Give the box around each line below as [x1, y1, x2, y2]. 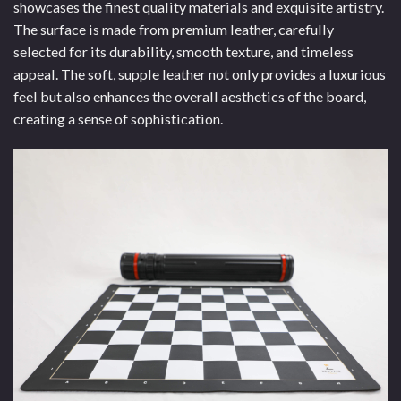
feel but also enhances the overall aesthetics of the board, [13, 88, 366, 106]
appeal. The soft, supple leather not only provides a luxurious [13, 65, 386, 83]
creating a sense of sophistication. [13, 110, 223, 128]
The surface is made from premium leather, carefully [13, 21, 334, 38]
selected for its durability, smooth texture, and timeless [13, 43, 354, 61]
